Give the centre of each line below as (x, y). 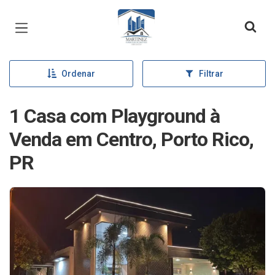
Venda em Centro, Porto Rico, (131, 139)
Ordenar (78, 74)
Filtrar (211, 74)
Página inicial (153, 18)
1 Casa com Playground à (114, 116)
